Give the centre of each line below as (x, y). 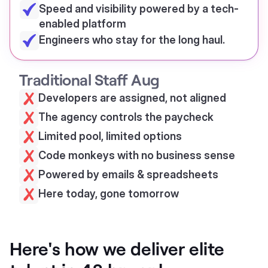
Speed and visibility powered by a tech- (139, 9)
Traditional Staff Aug (89, 79)
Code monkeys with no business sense (137, 155)
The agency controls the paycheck (126, 117)
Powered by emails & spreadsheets (128, 174)
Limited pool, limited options (110, 136)
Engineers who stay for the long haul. (132, 40)
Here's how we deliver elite (117, 248)
